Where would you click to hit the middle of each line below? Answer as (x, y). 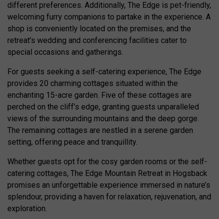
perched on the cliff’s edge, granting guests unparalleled (103, 107)
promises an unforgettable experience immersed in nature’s (109, 185)
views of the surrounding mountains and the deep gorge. (103, 119)
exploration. (27, 209)
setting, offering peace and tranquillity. (72, 142)
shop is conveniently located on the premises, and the (99, 29)
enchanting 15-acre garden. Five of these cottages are (99, 95)
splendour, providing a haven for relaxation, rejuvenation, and (109, 197)
